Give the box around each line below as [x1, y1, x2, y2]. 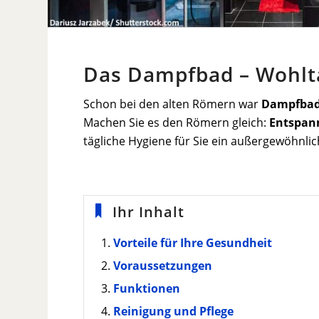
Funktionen [113, 281, 181, 297]
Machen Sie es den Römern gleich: [83, 114, 270, 130]
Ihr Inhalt [113, 202, 185, 222]
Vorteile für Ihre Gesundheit [113, 235, 273, 251]
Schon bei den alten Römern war [83, 95, 262, 112]
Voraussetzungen [113, 258, 213, 274]
